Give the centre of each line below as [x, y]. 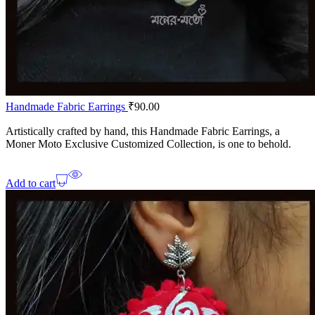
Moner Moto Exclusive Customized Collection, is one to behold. [148, 144]
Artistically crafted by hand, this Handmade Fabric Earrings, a [143, 131]
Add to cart [31, 184]
